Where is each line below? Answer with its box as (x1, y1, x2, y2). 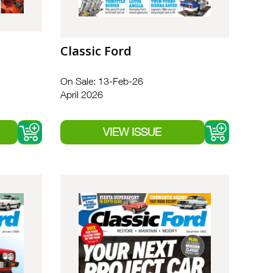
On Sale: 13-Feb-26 (60, 76, 143, 87)
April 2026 (60, 89, 103, 101)
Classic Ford (60, 43, 132, 60)
